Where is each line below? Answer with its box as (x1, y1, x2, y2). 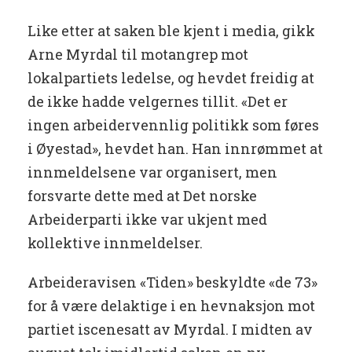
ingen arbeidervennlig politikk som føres (27, 115, 319, 135)
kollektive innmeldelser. (27, 233, 203, 253)
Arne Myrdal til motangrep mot (27, 45, 248, 64)
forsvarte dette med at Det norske (27, 186, 257, 206)
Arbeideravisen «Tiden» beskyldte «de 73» (27, 273, 317, 292)
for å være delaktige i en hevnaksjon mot (27, 296, 315, 316)
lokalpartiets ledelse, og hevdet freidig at (27, 68, 314, 88)
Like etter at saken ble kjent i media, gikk (27, 21, 315, 41)
